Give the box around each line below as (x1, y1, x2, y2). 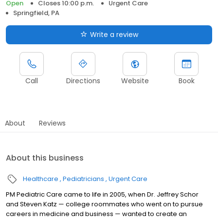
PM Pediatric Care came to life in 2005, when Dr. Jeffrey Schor (6, 189, 199, 199)
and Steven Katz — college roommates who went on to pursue (6, 199, 203, 209)
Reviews (39, 118, 66, 128)
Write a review (90, 29, 138, 39)
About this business (6, 152, 84, 163)
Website (121, 75, 149, 86)
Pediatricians (63, 174, 104, 183)
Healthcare (23, 174, 58, 183)
